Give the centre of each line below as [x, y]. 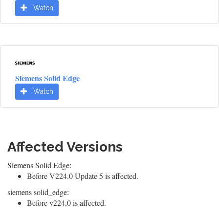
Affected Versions [65, 147]
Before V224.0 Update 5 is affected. [83, 176]
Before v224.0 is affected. [66, 203]
